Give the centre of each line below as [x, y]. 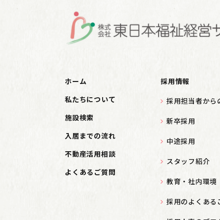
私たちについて [90, 99]
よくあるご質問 [90, 172]
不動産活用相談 [90, 154]
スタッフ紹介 [188, 161]
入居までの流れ [90, 136]
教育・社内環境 [192, 181]
